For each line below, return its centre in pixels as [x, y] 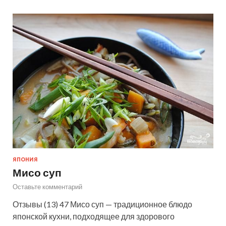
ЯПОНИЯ [25, 159]
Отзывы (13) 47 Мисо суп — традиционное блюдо [102, 204]
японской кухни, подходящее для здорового [94, 216]
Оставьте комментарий [47, 186]
